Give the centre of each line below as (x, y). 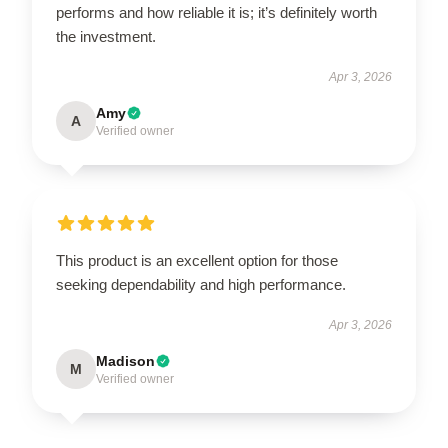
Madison (125, 360)
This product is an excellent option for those (197, 260)
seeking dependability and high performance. (201, 284)
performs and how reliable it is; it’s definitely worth (216, 12)
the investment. (106, 36)
